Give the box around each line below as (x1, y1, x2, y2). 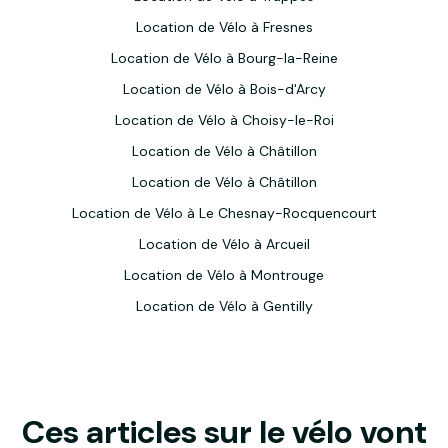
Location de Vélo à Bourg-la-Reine (110, 49, 338, 67)
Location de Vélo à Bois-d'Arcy (122, 80, 326, 98)
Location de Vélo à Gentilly (135, 297, 313, 315)
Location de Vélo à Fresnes (135, 18, 313, 36)
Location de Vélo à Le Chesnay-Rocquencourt (71, 204, 377, 222)
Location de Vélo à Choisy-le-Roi (114, 111, 334, 129)
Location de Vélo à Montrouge (124, 266, 324, 284)
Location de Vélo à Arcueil (138, 235, 310, 253)
